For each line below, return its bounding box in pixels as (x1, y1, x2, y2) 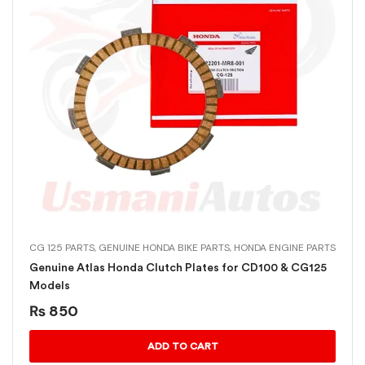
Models (29, 279, 70, 292)
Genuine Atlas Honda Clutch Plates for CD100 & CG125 (29, 262, 327, 275)
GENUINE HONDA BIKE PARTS (99, 241, 230, 255)
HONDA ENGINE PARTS (234, 241, 336, 255)
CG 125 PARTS (29, 241, 95, 255)
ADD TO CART (147, 341, 218, 353)
